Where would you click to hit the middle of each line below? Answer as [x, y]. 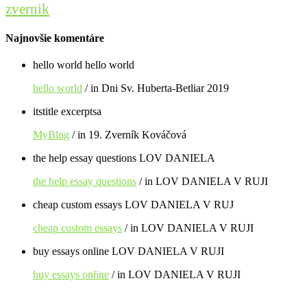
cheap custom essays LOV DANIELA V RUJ [133, 205]
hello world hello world [84, 65]
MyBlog [51, 135]
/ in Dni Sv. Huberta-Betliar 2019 [156, 88]
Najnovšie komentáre [55, 38]
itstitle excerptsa [67, 112]
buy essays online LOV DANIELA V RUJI [128, 251]
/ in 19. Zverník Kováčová [128, 135]
